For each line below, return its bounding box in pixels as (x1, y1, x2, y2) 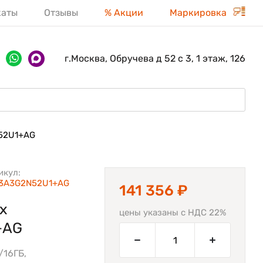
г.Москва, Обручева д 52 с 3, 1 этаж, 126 (65, 53, 245, 64)
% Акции (104, 7, 143, 18)
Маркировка (170, 7, 229, 18)
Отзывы (44, 7, 78, 18)
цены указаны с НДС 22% (119, 207, 226, 218)
